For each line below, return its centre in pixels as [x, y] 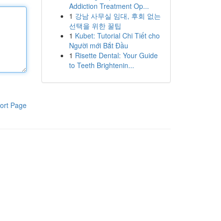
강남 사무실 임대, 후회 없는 [118, 16]
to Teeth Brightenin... [101, 65]
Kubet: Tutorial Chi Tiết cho [117, 36]
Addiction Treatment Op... [109, 6]
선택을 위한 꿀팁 [95, 26]
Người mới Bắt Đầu [98, 45]
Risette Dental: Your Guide [116, 55]
